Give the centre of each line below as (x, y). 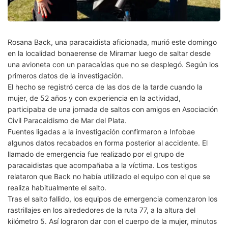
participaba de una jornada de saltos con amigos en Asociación (113, 109)
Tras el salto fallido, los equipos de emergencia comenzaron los (112, 199)
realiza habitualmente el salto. (57, 188)
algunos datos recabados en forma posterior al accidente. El (108, 143)
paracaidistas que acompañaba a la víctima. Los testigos (102, 165)
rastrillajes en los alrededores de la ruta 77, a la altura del (102, 210)
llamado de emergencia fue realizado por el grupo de (96, 154)
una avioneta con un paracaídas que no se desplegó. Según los (113, 65)
